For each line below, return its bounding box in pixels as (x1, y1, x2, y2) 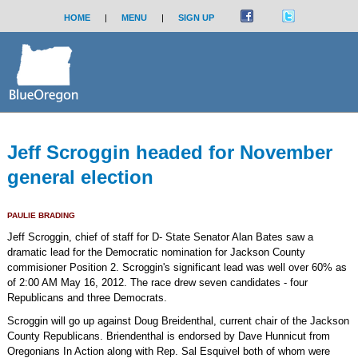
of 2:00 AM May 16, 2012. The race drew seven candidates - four (6, 276, 308, 288)
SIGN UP (177, 13, 214, 22)
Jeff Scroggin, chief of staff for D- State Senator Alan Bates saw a (6, 231, 313, 243)
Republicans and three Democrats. (6, 292, 167, 304)
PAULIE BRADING (6, 211, 75, 220)
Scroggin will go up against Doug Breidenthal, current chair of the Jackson (6, 315, 349, 327)
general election (6, 166, 153, 188)
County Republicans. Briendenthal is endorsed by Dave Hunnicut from (6, 330, 330, 342)
